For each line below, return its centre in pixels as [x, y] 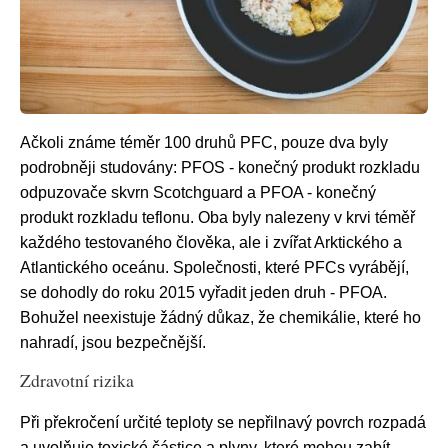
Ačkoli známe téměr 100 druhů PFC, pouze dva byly [204, 143]
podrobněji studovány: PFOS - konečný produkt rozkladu [220, 168]
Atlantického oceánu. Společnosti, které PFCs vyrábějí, [214, 268]
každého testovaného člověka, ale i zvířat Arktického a [211, 243]
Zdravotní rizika [77, 380]
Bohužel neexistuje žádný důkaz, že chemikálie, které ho [220, 318]
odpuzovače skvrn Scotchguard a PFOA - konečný [198, 193]
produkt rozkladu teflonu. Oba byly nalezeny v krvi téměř [217, 218]
